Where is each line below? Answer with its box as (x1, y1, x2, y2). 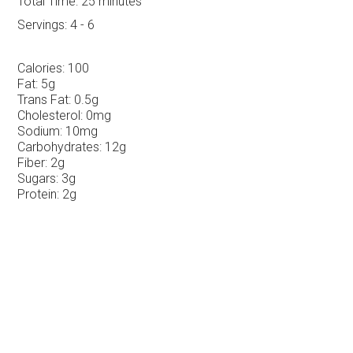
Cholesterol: (17, 108, 84, 124)
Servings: (17, 17, 68, 33)
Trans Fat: (17, 92, 72, 108)
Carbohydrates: (17, 139, 102, 155)
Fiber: (17, 155, 48, 171)
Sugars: (17, 171, 59, 187)
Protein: (17, 187, 60, 203)
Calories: (17, 61, 65, 76)
